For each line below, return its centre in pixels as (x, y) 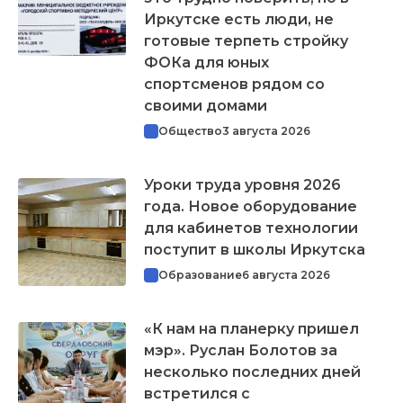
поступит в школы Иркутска (255, 249)
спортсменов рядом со (234, 84)
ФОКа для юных (206, 62)
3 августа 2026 (266, 130)
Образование (200, 274)
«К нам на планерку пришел (251, 328)
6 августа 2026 (286, 274)
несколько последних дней (252, 372)
